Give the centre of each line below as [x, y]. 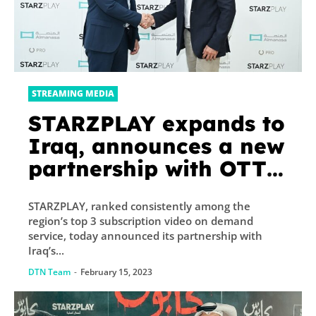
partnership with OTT [147, 168]
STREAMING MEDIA [73, 93]
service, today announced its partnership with [145, 235]
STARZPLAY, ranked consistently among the [139, 206]
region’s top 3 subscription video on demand [141, 220]
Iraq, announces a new [156, 146]
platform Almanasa [134, 191]
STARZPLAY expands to [157, 123]
